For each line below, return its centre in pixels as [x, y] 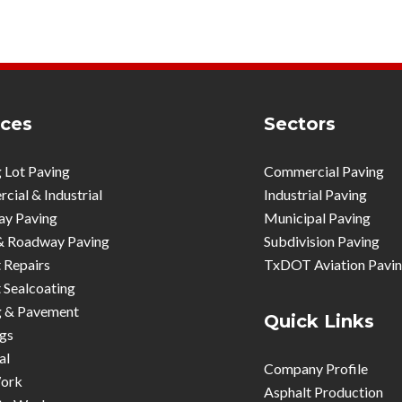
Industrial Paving [316, 194]
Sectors [300, 124]
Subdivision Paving [322, 241]
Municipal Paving [318, 218]
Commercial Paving [324, 171]
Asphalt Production [324, 391]
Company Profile [316, 368]
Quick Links [319, 321]
